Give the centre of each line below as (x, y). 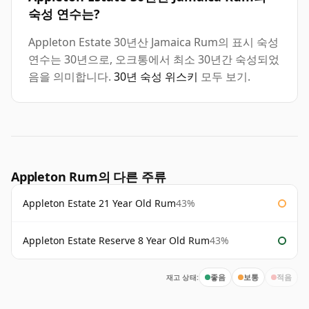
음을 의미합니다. (71, 77)
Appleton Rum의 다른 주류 (89, 177)
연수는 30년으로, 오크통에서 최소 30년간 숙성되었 (154, 60)
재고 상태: (182, 278)
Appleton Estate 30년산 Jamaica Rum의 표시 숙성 (153, 42)
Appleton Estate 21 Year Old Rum (99, 203)
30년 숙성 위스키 (156, 77)
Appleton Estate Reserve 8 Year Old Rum (116, 241)
